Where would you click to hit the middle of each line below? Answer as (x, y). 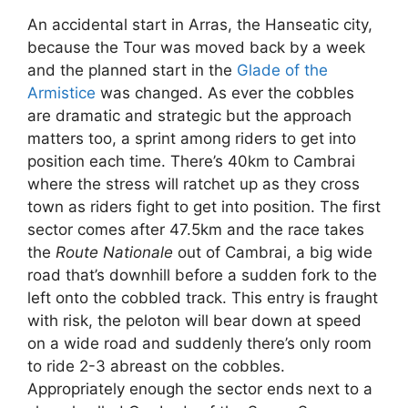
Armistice (61, 93)
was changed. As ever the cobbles (225, 93)
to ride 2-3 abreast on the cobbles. (156, 366)
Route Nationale (114, 252)
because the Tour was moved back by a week (196, 47)
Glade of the (282, 70)
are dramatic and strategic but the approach (189, 116)
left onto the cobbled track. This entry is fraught (203, 298)
